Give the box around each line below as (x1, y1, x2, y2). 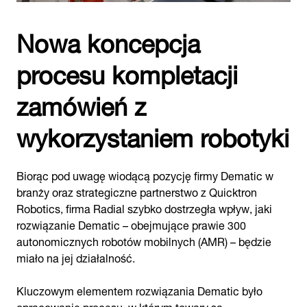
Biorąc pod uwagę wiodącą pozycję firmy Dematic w (16, 164, 273, 185)
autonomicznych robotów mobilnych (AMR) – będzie (16, 230, 271, 251)
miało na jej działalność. (16, 246, 135, 267)
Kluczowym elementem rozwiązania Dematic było (16, 279, 262, 300)
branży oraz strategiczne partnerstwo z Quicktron (16, 180, 257, 201)
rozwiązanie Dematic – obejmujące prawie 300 (16, 213, 246, 234)
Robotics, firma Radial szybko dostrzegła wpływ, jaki (16, 197, 272, 218)
